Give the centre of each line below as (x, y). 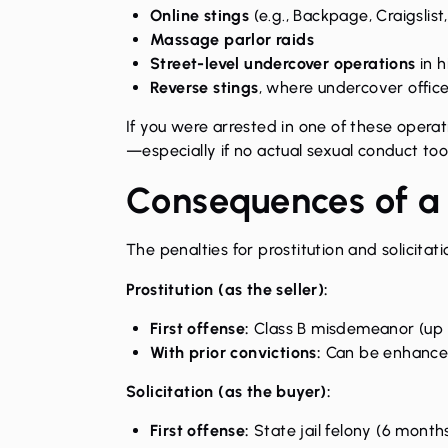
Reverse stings (204, 87)
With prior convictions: (236, 352)
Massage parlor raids (232, 39)
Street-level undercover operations (283, 63)
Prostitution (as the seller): (227, 289)
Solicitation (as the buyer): (229, 391)
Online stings (200, 15)
